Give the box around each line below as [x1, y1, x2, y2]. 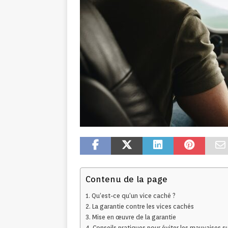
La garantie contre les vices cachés [92, 203, 194, 211]
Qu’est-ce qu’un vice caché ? [91, 192, 176, 200]
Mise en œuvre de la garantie [92, 213, 176, 221]
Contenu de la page [85, 174, 167, 185]
